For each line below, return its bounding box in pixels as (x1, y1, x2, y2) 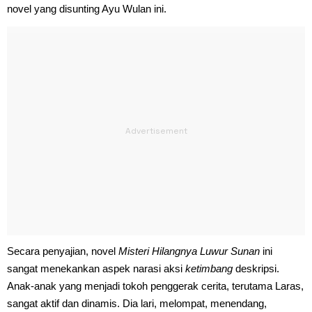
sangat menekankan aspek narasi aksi (7, 262, 185, 274)
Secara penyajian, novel (7, 244, 118, 257)
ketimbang (185, 262, 235, 274)
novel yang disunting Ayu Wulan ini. (7, 2, 166, 15)
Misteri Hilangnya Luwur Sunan (118, 244, 263, 257)
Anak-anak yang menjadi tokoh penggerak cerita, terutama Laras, (7, 279, 304, 292)
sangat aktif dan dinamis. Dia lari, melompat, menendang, (7, 297, 267, 309)
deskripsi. (235, 262, 279, 274)
